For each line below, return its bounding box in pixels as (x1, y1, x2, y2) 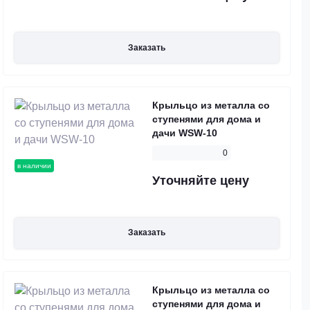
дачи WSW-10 (152, 127, 217, 138)
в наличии (17, 161, 51, 170)
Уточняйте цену (152, 173, 249, 188)
